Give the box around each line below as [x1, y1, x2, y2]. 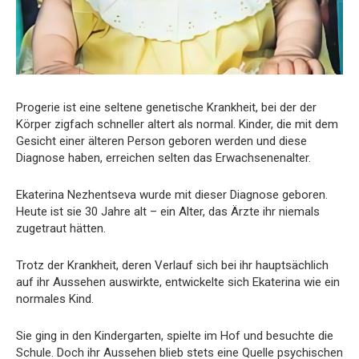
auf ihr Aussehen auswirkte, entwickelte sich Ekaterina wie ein [16, 275, 340, 290]
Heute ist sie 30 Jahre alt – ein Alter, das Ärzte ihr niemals [16, 204, 320, 220]
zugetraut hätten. [16, 221, 106, 236]
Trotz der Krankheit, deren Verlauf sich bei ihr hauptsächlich [16, 258, 329, 273]
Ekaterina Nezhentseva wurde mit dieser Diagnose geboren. [16, 188, 328, 203]
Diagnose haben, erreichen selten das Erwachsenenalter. [16, 151, 311, 166]
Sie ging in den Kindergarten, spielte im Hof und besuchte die [16, 329, 333, 344]
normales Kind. [16, 292, 94, 307]
